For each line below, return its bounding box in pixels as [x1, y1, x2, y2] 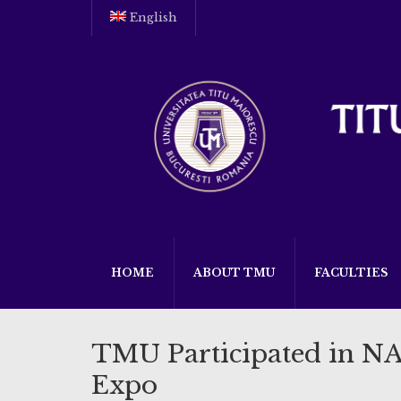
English [129, 10, 177, 25]
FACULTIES [314, 265, 388, 279]
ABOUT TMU [193, 265, 275, 279]
